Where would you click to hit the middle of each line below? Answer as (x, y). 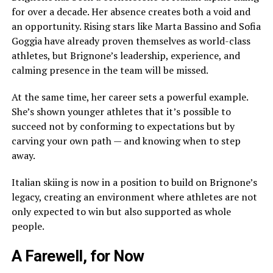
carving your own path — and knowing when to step (126, 141)
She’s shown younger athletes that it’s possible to (121, 112)
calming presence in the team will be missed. (110, 70)
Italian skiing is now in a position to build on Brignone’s (134, 182)
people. (28, 226)
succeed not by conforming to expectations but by (123, 126)
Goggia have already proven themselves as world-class (131, 41)
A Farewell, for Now (78, 256)
